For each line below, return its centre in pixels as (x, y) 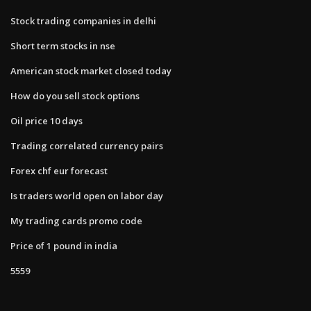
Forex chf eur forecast (59, 170)
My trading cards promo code (76, 220)
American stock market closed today (91, 70)
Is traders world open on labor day (87, 195)
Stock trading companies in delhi (83, 20)
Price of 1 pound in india (64, 245)
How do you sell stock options (75, 95)
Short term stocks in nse (63, 45)
